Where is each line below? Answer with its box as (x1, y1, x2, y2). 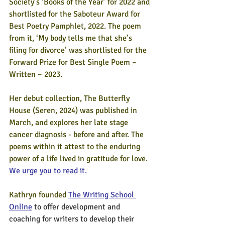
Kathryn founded (9, 190, 68, 200)
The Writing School (68, 190, 136, 200)
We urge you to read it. (9, 166, 87, 176)
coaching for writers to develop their (9, 214, 136, 224)
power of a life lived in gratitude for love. (9, 154, 150, 164)
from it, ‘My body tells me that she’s (9, 33, 134, 43)
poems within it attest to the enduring (9, 142, 142, 152)
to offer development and (32, 202, 122, 212)
